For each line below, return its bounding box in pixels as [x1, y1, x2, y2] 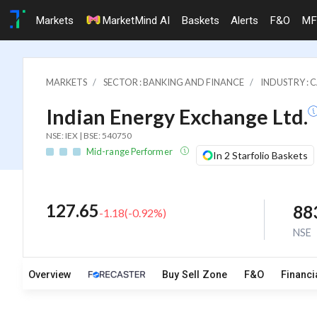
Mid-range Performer [86, 145, 174, 157]
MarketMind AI [102, 13, 170, 27]
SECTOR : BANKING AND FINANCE [103, 76, 244, 88]
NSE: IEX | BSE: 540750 [46, 129, 132, 141]
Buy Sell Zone [162, 269, 227, 282]
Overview [28, 269, 71, 282]
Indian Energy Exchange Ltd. [46, 104, 308, 129]
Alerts [231, 13, 258, 27]
